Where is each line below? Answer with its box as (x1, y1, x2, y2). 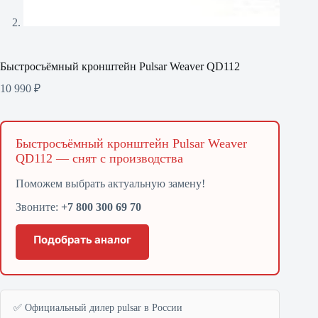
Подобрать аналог (33, 232, 131, 246)
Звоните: (16, 200, 61, 213)
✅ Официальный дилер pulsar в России (13, 302, 182, 313)
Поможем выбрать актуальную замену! (16, 177, 205, 190)
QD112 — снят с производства (16, 151, 183, 166)
